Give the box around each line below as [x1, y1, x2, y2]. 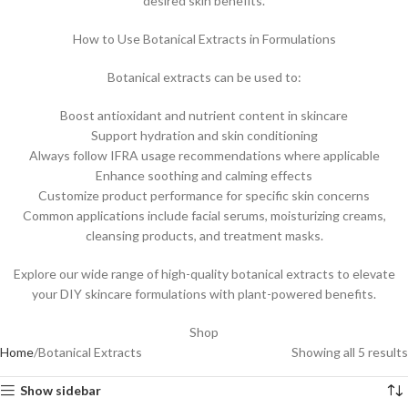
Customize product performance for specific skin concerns [38, 188, 370, 203]
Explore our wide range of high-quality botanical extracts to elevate [13, 266, 395, 281]
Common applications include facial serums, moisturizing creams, [22, 208, 386, 223]
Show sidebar [20, 382, 102, 398]
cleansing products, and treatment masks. [85, 228, 323, 243]
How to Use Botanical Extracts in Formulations [72, 31, 336, 46]
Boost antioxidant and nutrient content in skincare [60, 107, 348, 123]
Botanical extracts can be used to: [107, 69, 301, 85]
